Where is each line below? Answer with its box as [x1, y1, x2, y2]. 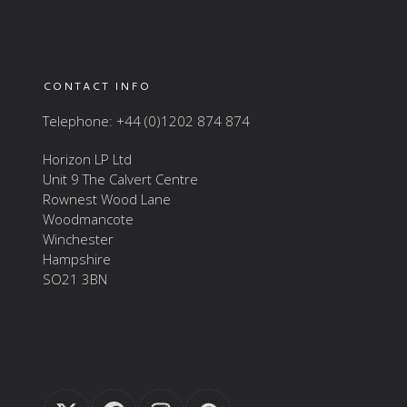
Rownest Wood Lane [43, 190, 172, 209]
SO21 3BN [43, 270, 108, 289]
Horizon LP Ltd [43, 150, 133, 169]
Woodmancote [43, 210, 134, 229]
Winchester [43, 230, 114, 249]
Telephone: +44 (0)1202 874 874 [43, 112, 251, 131]
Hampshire [43, 250, 112, 269]
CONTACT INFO [43, 78, 152, 94]
